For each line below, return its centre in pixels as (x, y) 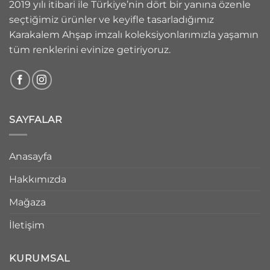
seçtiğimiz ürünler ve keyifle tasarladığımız (111, 20)
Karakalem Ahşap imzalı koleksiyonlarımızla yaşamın (134, 35)
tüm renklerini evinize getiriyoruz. (90, 50)
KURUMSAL (39, 258)
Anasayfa (30, 156)
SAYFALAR (36, 120)
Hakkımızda (38, 179)
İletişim (27, 225)
